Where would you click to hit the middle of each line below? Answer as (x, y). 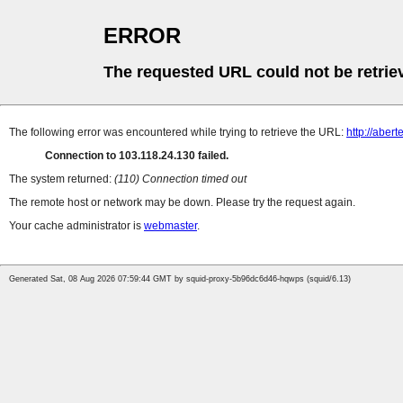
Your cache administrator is (76, 226)
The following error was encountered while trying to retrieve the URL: (178, 133)
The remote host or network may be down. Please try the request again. (182, 203)
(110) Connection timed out (180, 179)
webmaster (170, 226)
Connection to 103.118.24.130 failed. (137, 156)
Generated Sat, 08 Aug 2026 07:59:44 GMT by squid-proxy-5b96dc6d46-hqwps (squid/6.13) (180, 279)
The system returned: (62, 179)
